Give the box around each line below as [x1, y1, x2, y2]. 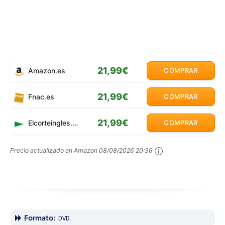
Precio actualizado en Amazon [10, 147, 99, 155]
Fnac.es [26, 92, 54, 101]
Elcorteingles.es [26, 119, 72, 128]
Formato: [24, 213, 56, 222]
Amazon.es [26, 66, 65, 75]
